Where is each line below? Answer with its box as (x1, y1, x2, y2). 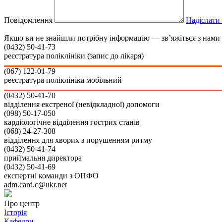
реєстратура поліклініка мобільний (4, 75, 122, 84)
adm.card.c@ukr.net (4, 180, 67, 189)
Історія (4, 208, 27, 217)
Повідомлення (4, 15, 53, 24)
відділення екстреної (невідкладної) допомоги (4, 100, 160, 109)
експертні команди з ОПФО (4, 171, 99, 180)
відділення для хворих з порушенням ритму (4, 135, 152, 144)
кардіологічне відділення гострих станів (4, 117, 140, 126)
